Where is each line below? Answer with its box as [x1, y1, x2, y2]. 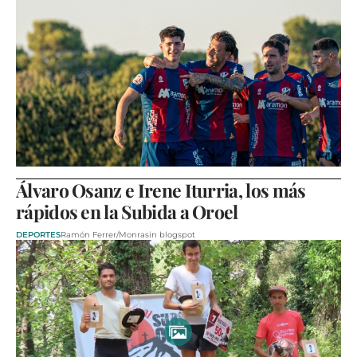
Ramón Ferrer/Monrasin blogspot [61, 229, 195, 241]
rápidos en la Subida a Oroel [16, 199, 238, 225]
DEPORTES [16, 229, 61, 241]
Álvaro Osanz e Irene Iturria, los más [16, 178, 306, 203]
